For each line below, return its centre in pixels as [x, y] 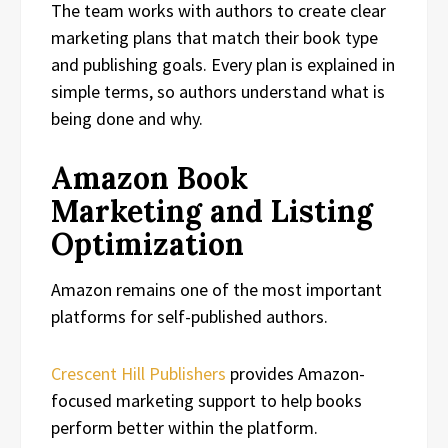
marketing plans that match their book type [214, 37]
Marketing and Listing [212, 210]
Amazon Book [149, 177]
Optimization [147, 243]
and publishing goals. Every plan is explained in [223, 64]
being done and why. [127, 118]
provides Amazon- [295, 373]
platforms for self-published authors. [189, 316]
